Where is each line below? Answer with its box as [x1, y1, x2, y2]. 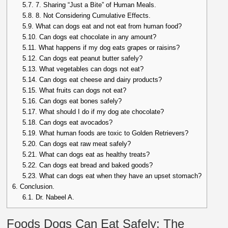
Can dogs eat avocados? [37, 119, 113, 127]
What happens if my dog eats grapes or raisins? [37, 44, 180, 52]
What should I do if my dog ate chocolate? [37, 108, 164, 116]
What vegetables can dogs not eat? [37, 65, 144, 73]
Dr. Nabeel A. [34, 193, 75, 202]
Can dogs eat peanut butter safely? [37, 54, 143, 63]
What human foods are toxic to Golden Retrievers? [37, 129, 189, 137]
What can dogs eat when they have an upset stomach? [37, 172, 202, 180]
